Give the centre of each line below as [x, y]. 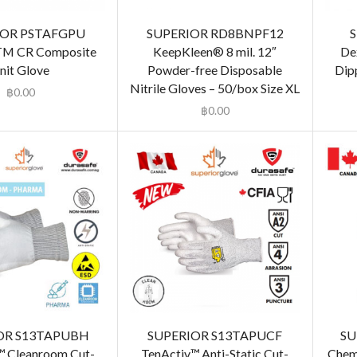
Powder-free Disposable [215, 70]
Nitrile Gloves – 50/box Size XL [215, 88]
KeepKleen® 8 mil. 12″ [215, 52]
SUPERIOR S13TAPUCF [215, 335]
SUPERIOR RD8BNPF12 [215, 33]
